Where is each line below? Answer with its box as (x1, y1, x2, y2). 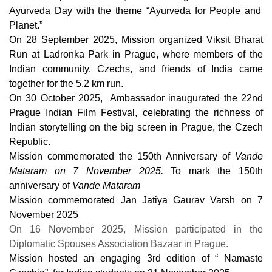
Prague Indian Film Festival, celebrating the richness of (9, 107, 263, 118)
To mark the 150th (171, 166, 263, 176)
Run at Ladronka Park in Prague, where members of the (9, 49, 263, 59)
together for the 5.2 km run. (9, 78, 123, 89)
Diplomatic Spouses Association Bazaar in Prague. (9, 239, 228, 249)
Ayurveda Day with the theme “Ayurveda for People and (9, 5, 262, 16)
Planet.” (9, 20, 42, 30)
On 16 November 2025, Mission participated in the (9, 224, 263, 234)
